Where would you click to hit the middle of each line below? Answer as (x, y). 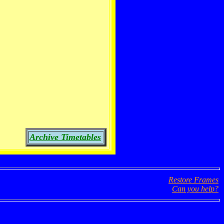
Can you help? (195, 189)
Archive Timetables (65, 137)
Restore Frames (193, 180)
